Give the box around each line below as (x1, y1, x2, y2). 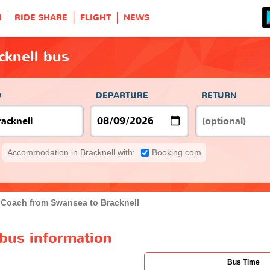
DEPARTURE (96, 89, 148, 101)
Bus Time (227, 257, 260, 266)
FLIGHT (80, 12, 111, 24)
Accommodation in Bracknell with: (7, 147, 135, 157)
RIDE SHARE (14, 12, 67, 24)
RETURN (201, 89, 237, 101)
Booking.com (152, 147, 201, 157)
